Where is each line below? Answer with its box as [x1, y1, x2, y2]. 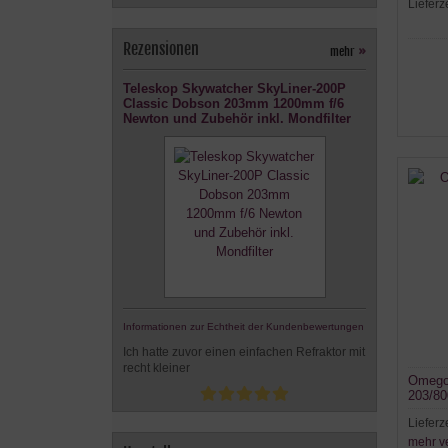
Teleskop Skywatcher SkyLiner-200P [123, 81, 346, 96]
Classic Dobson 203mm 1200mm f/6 [123, 96, 344, 111]
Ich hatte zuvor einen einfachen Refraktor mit [123, 345, 365, 359]
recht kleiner [123, 361, 190, 375]
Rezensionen [123, 39, 199, 59]
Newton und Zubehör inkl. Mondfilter [123, 111, 351, 126]
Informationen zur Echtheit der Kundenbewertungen [123, 321, 364, 332]
